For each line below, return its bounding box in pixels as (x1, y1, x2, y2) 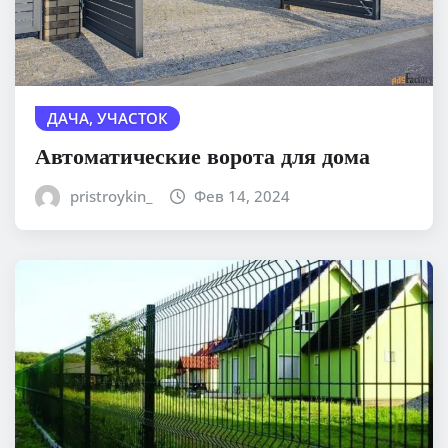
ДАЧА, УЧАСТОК (47, 108, 168, 129)
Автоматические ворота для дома (35, 140, 370, 169)
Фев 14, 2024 (194, 185, 291, 206)
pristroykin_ (69, 185, 152, 206)
